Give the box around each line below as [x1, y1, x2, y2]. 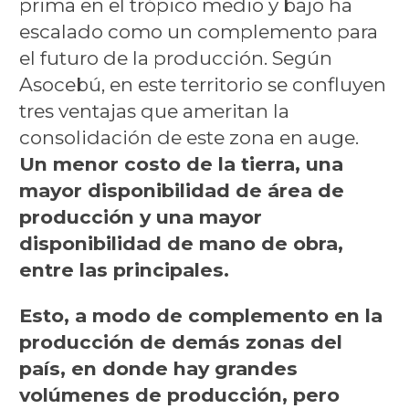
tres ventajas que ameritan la [18, 99, 289, 122]
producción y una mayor [18, 204, 262, 228]
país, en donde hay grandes [18, 356, 298, 380]
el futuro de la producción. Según [18, 46, 332, 69]
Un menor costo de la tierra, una [18, 152, 343, 175]
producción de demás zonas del [18, 330, 342, 353]
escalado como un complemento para [18, 19, 378, 43]
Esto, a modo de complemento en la [18, 303, 383, 327]
